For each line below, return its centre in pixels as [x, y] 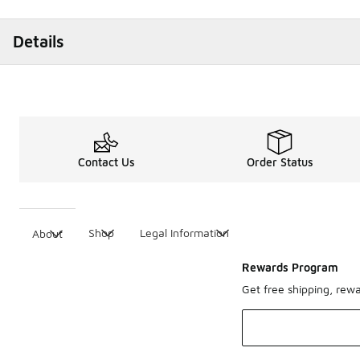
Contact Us [106, 162]
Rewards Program [290, 267]
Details [39, 41]
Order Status [280, 162]
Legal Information [184, 233]
